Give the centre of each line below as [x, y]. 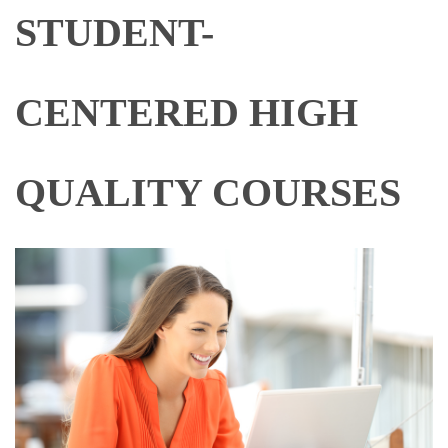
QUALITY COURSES [208, 192]
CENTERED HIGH [186, 112]
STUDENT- [114, 32]
